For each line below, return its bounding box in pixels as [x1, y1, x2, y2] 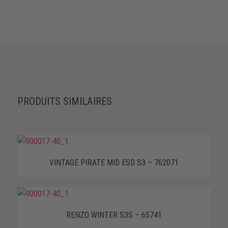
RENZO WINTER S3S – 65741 [66, 210, 162, 220]
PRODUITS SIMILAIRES [17, 95, 112, 107]
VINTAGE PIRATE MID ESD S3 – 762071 [49, 157, 179, 167]
